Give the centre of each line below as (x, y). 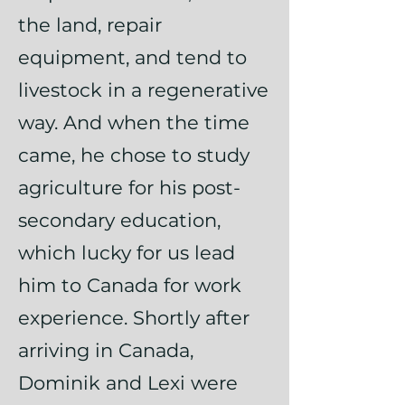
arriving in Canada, (106, 350)
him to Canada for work (130, 285)
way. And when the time (134, 122)
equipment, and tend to (132, 57)
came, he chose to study (134, 155)
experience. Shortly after (134, 318)
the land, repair (90, 25)
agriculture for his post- (129, 188)
